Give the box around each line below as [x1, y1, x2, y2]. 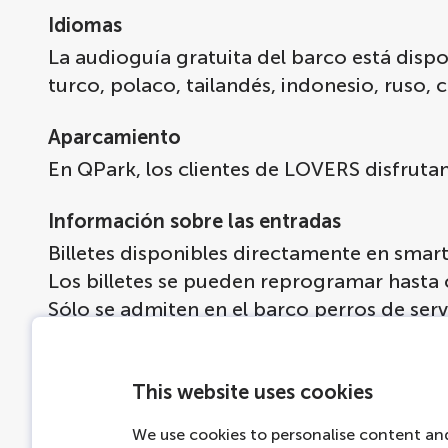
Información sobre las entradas [48, 209, 341, 233]
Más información [48, 349, 207, 373]
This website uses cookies [132, 380, 373, 404]
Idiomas [48, 13, 122, 37]
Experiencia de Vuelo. [48, 409, 251, 433]
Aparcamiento [48, 125, 181, 149]
